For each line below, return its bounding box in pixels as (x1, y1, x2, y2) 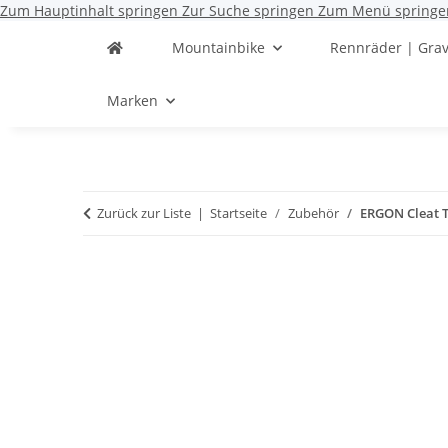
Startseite (210, 204, 268, 222)
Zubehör (288, 204, 340, 222)
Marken (107, 91, 159, 110)
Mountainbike (171, 38, 265, 57)
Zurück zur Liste (97, 204, 192, 222)
